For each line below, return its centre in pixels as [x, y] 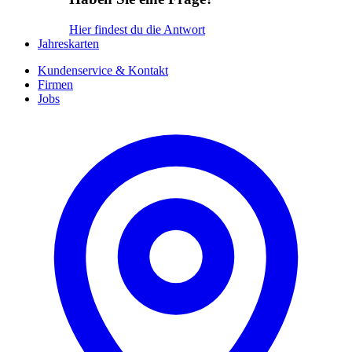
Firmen [55, 85]
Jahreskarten [68, 44]
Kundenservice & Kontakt [103, 71]
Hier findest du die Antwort [137, 30]
